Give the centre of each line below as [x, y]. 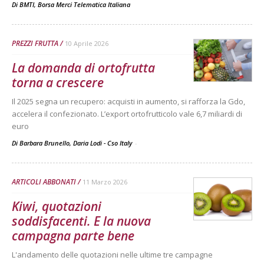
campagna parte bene [73, 235]
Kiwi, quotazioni [57, 206]
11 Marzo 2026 [105, 181]
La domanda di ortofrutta [83, 67]
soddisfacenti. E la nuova [81, 221]
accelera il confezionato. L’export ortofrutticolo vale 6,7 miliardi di [127, 113]
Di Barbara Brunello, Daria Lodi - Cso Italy [73, 143]
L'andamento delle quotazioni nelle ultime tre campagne [112, 254]
